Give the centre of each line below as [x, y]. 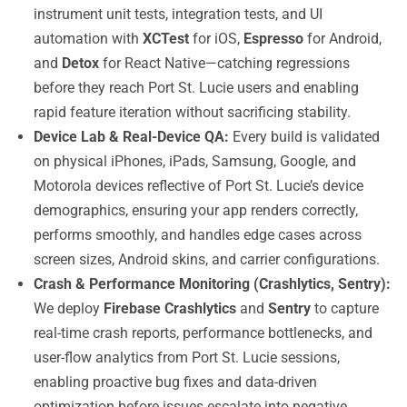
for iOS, [216, 39]
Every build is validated [304, 137]
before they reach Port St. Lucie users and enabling [196, 88]
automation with [88, 39]
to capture [345, 308]
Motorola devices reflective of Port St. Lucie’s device [199, 186]
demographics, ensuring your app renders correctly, [196, 210]
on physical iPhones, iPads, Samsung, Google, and [195, 161]
